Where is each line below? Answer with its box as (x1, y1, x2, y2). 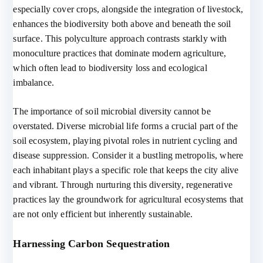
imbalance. (13, 77, 55, 87)
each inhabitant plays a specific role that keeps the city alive (13, 165, 239, 175)
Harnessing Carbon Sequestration (13, 238, 170, 249)
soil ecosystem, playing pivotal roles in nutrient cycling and (13, 136, 238, 146)
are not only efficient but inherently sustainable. (13, 209, 193, 219)
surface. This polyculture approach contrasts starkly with (13, 33, 227, 43)
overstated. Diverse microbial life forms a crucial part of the (13, 121, 238, 131)
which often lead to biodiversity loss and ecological (13, 63, 207, 73)
